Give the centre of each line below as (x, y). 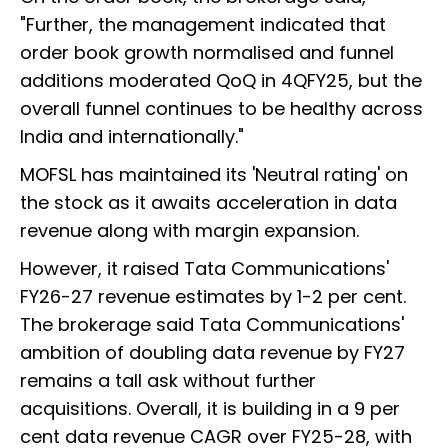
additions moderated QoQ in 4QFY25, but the (221, 80)
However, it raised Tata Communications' (204, 268)
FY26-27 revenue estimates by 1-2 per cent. (213, 296)
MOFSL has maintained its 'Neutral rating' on (214, 174)
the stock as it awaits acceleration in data (208, 202)
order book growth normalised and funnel (207, 52)
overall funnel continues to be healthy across (221, 108)
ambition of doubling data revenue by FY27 (212, 352)
